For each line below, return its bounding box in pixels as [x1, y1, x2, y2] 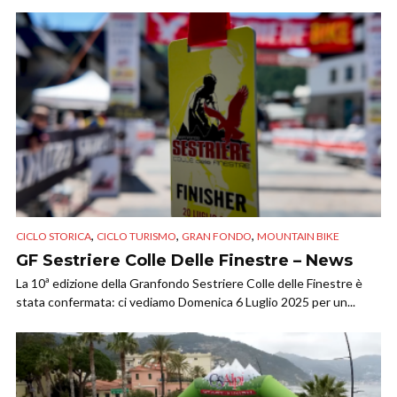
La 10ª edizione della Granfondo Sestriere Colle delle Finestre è [16, 276, 362, 292]
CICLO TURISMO [97, 230, 176, 244]
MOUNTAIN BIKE [257, 230, 339, 244]
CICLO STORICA [16, 230, 91, 244]
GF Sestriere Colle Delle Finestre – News [16, 251, 353, 271]
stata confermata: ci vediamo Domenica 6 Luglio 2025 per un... [16, 294, 355, 310]
